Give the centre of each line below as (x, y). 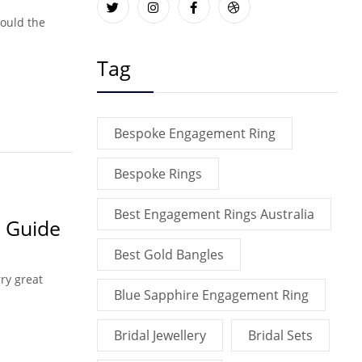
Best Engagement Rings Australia (214, 214)
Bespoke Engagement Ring (194, 133)
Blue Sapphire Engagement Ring (211, 295)
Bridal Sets (280, 335)
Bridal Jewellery (160, 335)
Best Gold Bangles (168, 255)
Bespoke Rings (158, 174)
